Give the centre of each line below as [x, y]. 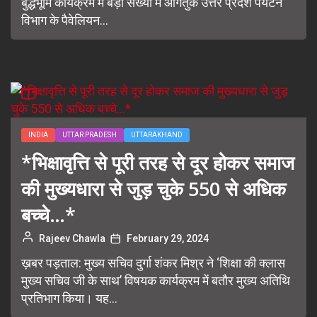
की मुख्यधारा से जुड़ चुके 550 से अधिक [154, 189]
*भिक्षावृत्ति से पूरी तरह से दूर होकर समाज [158, 162]
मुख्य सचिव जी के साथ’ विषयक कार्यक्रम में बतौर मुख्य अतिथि [156, 281]
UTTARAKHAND [157, 135]
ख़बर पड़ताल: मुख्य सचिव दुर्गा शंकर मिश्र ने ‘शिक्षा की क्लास [153, 263]
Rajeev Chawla [72, 238]
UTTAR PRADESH [90, 135]
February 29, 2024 [168, 238]
